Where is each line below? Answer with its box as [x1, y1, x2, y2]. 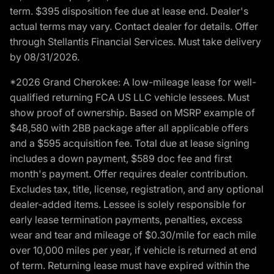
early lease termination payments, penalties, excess [10, 213, 242, 226]
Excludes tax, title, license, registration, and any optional [10, 183, 264, 196]
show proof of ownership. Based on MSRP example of [10, 106, 255, 119]
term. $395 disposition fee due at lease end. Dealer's [10, 5, 248, 18]
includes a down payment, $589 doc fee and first [10, 152, 232, 165]
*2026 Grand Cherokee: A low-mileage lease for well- [10, 76, 256, 89]
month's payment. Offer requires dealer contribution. [10, 168, 248, 180]
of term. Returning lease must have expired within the [10, 259, 250, 272]
